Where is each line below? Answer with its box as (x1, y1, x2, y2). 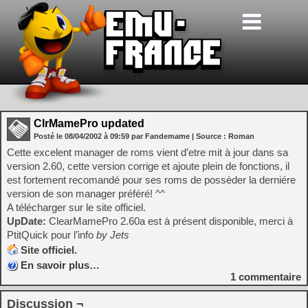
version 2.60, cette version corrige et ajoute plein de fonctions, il (7, 160, 289, 172)
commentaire (236, 271, 301, 283)
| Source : (192, 132, 228, 140)
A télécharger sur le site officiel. (7, 201, 146, 213)
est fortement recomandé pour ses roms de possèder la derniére (7, 174, 296, 186)
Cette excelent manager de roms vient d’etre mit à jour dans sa (7, 146, 288, 158)
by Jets (96, 229, 129, 241)
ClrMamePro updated (34, 118, 144, 129)
